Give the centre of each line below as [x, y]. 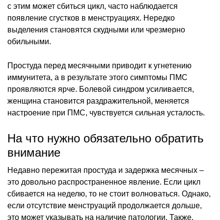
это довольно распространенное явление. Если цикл [104, 182]
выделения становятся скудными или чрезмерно [96, 29]
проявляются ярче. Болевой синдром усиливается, [101, 89]
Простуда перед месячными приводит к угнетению [99, 65]
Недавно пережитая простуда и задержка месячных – [106, 170]
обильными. [29, 41]
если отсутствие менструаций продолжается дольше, [105, 205]
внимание [34, 152]
